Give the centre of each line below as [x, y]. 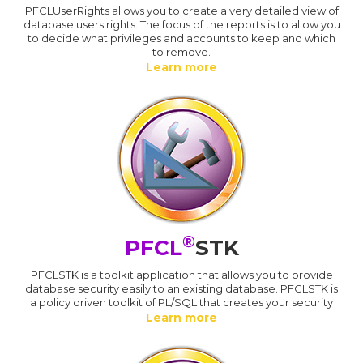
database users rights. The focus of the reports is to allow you [181, 24]
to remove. [181, 51]
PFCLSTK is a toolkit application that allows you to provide [181, 274]
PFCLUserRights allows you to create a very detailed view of [181, 10]
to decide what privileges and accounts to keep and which [181, 38]
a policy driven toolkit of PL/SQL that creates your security [181, 302]
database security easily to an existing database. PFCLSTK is [181, 288]
